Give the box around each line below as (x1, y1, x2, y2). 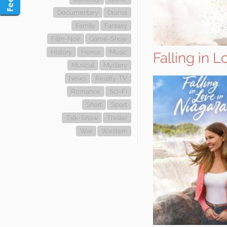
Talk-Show (66, 114, 98, 122)
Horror (81, 48, 100, 56)
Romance (71, 88, 100, 95)
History (51, 48, 72, 56)
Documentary (57, 9, 98, 16)
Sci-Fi (109, 88, 127, 95)
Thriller (107, 114, 127, 122)
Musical (71, 61, 94, 69)
